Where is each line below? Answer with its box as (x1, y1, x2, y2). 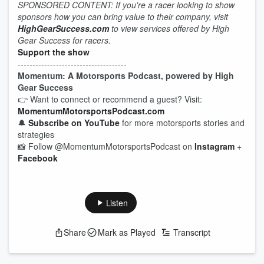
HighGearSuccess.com (18, 22, 109, 34)
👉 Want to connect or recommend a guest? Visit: (18, 93, 202, 105)
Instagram (194, 140, 235, 152)
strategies (18, 128, 54, 140)
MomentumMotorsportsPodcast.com (18, 105, 164, 117)
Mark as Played (97, 226, 156, 238)
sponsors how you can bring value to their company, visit (18, 11, 228, 22)
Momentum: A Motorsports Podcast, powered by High (18, 70, 234, 81)
